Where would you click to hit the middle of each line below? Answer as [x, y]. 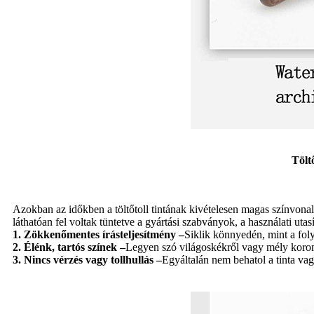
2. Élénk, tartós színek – [69, 247]
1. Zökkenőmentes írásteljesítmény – [98, 235]
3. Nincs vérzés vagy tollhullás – [87, 260]
